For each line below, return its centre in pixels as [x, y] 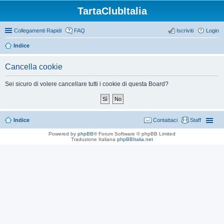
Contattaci [165, 120]
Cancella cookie [34, 67]
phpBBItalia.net [135, 139]
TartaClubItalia [112, 11]
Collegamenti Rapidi [38, 30]
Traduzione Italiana [94, 139]
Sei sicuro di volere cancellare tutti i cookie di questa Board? [87, 84]
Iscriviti [185, 30]
